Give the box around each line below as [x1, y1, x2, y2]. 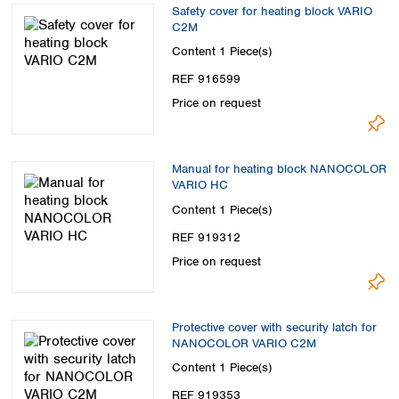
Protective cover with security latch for [172, 319, 377, 335]
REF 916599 [172, 71, 240, 87]
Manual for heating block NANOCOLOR [172, 161, 387, 177]
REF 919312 [172, 229, 240, 245]
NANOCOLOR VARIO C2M [172, 335, 316, 351]
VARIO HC [172, 177, 228, 193]
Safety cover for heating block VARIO [172, 3, 372, 19]
